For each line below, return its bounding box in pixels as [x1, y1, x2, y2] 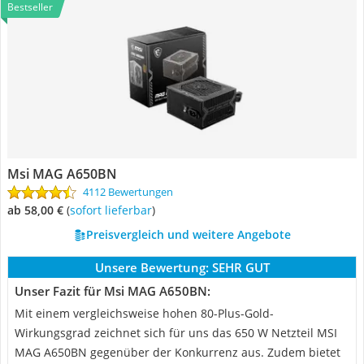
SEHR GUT [211, 259, 270, 275]
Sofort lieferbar [76, 202, 152, 218]
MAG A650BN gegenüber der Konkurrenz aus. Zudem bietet [15, 344, 340, 360]
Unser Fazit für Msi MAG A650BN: [15, 283, 210, 299]
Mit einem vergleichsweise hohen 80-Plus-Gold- [15, 305, 274, 321]
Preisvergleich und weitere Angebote [85, 227, 291, 242]
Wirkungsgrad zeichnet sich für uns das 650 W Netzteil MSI [15, 325, 337, 340]
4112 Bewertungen [83, 184, 173, 199]
